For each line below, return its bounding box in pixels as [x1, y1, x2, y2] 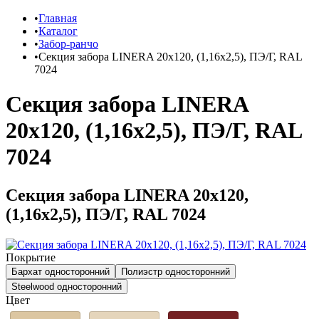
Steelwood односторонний [11, 281, 122, 292]
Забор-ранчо [38, 38, 98, 50]
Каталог [38, 25, 78, 37]
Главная [38, 12, 77, 24]
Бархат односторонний [11, 266, 110, 277]
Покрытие [6, 251, 56, 263]
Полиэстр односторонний [121, 266, 230, 277]
